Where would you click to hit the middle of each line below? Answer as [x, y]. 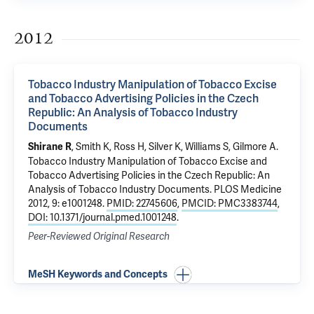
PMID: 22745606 [142, 203]
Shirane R [50, 147]
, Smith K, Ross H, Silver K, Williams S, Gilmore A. [175, 146]
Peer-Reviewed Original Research [99, 237]
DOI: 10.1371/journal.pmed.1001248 [102, 217]
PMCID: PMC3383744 [230, 203]
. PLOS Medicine [246, 189]
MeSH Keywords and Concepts [98, 274]
